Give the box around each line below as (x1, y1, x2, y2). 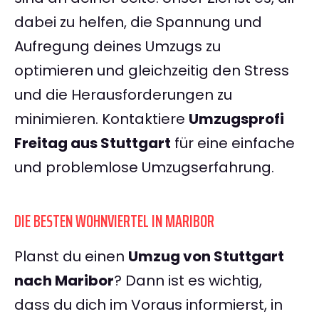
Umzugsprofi (189, 109, 284, 130)
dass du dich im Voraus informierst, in (14, 295, 283, 315)
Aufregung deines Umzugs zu (14, 36, 221, 57)
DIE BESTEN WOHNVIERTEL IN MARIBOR (14, 208, 214, 236)
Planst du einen (14, 246, 128, 267)
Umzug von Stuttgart (128, 246, 284, 267)
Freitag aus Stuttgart (14, 133, 171, 154)
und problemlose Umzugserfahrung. (14, 157, 274, 178)
